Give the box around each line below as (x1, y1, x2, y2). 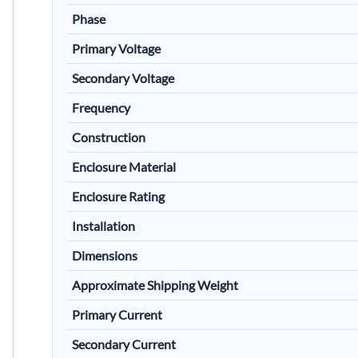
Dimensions (72, 247, 137, 263)
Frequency (72, 99, 130, 115)
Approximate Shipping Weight (72, 276, 238, 292)
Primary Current (72, 306, 162, 322)
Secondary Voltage (72, 70, 174, 86)
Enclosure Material (72, 158, 176, 174)
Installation (72, 217, 135, 233)
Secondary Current (72, 336, 176, 352)
